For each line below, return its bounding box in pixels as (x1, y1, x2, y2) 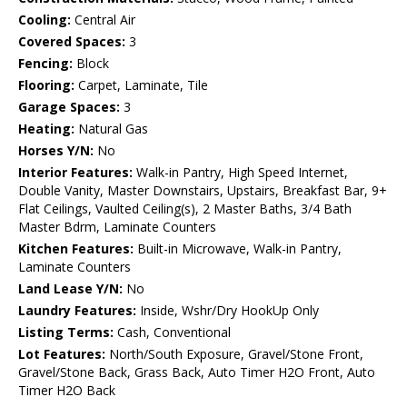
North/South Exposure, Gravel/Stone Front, (105, 345, 363, 363)
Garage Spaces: (18, 98, 120, 116)
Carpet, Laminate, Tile (74, 76, 208, 94)
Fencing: (18, 55, 73, 73)
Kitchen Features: (18, 240, 134, 258)
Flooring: (18, 76, 74, 94)
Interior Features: (18, 164, 133, 182)
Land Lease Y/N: (18, 280, 123, 298)
